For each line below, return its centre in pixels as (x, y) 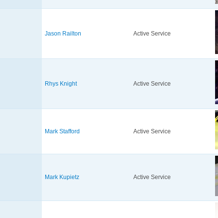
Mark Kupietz (62, 177)
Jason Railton (63, 34)
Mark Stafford (62, 132)
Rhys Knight (61, 84)
